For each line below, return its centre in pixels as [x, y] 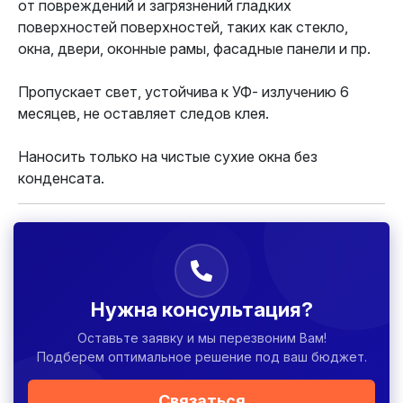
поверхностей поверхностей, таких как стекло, [183, 27]
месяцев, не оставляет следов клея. [143, 113]
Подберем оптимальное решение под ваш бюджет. [201, 357]
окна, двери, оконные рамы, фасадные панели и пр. [194, 49]
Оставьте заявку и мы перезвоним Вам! [201, 338]
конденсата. [61, 178]
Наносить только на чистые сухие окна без [168, 157]
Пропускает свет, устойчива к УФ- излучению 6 [184, 92]
